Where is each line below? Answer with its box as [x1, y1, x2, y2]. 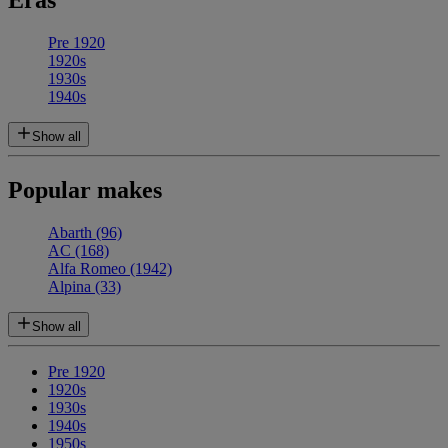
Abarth [48, 224, 96, 242]
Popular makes [8, 177, 162, 204]
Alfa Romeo [48, 260, 130, 278]
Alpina [48, 278, 95, 296]
